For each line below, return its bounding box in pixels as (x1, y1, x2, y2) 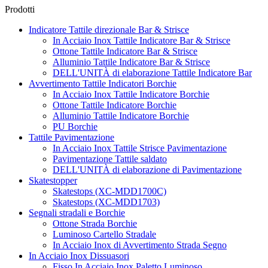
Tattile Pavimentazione (29, 132, 114, 142)
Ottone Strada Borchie (53, 218, 137, 229)
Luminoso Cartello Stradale (53, 229, 156, 239)
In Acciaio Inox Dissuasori (29, 250, 129, 261)
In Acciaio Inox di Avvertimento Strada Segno (53, 239, 227, 250)
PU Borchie (53, 121, 98, 132)
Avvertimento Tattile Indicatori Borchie (29, 78, 176, 89)
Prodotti (5, 4, 35, 14)
